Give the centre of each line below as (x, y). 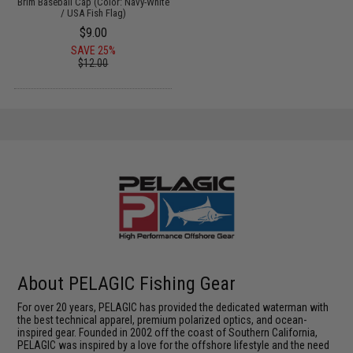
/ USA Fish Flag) (93, 13)
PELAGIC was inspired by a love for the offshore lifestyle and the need (174, 345)
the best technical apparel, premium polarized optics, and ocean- (162, 320)
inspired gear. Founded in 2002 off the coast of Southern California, (168, 332)
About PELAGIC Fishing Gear (127, 283)
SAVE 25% (93, 50)
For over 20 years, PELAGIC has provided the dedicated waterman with (173, 307)
